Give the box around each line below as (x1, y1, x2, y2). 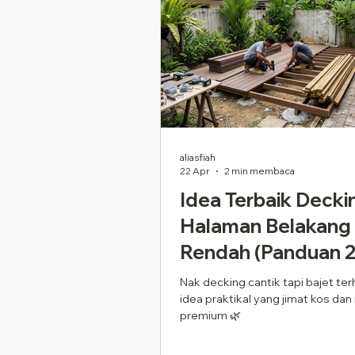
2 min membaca (224, 165, 295, 177)
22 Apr (180, 165, 210, 177)
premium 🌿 (180, 308, 241, 323)
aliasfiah (180, 151, 216, 163)
